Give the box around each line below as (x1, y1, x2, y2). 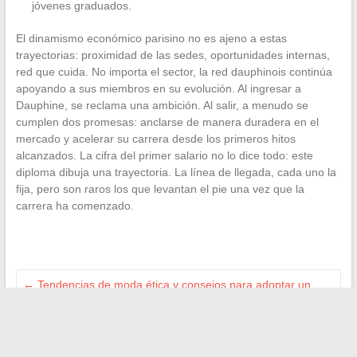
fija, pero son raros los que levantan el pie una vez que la (15, 182, 304, 196)
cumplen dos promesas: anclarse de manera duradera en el (15, 116, 319, 129)
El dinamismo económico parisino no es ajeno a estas (15, 32, 287, 45)
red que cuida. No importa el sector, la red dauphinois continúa (15, 65, 332, 79)
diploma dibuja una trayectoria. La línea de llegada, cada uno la (15, 166, 336, 179)
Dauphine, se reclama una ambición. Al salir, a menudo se (15, 99, 308, 112)
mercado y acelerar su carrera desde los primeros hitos (15, 132, 296, 146)
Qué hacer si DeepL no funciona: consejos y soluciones (22, 326, 302, 339)
